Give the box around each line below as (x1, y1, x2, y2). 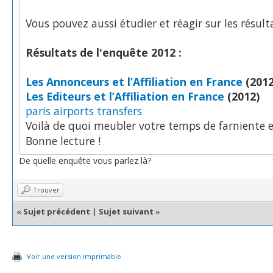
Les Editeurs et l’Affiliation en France (26, 88, 224, 104)
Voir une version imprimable (27, 252, 121, 261)
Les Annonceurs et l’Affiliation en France (26, 74, 243, 89)
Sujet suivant (99, 206, 154, 217)
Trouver (33, 185, 60, 194)
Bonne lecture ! (26, 133, 101, 148)
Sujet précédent (23, 206, 90, 217)
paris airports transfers (26, 103, 142, 118)
